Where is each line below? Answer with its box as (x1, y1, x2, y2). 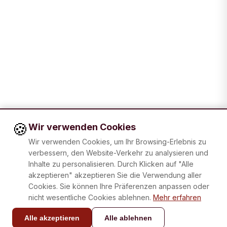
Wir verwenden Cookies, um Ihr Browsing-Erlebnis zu (28, 137, 206, 146)
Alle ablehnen (104, 214, 152, 222)
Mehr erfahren (153, 193, 201, 202)
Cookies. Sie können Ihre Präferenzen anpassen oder (28, 182, 209, 191)
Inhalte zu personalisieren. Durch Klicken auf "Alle (28, 160, 194, 168)
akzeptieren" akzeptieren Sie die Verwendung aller (28, 171, 202, 179)
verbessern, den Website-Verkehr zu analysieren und (28, 148, 208, 157)
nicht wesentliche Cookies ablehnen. (28, 193, 151, 202)
